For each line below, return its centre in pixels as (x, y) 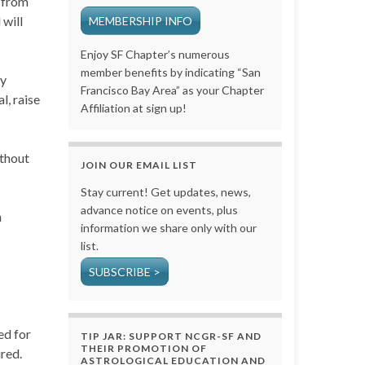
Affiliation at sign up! (133, 108)
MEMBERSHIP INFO (140, 20)
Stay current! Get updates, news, (165, 191)
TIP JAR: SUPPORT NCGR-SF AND (171, 336)
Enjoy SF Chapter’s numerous (155, 54)
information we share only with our (168, 227)
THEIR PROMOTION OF (143, 348)
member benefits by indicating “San (170, 72)
